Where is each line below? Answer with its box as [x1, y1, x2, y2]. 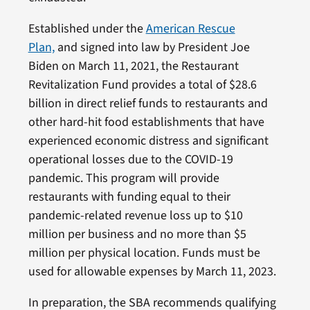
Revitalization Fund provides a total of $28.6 [28, 75, 257, 93]
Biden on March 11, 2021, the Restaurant [28, 57, 239, 75]
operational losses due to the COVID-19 [28, 150, 233, 168]
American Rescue [145, 19, 235, 37]
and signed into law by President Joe [54, 38, 250, 56]
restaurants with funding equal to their [28, 188, 230, 206]
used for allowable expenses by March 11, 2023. [28, 262, 276, 280]
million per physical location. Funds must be [28, 244, 260, 262]
